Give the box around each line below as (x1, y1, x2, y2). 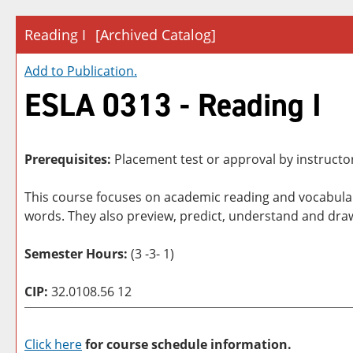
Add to (24, 62, 67, 80)
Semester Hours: (24, 245, 128, 262)
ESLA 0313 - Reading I (24, 84, 321, 126)
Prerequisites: (24, 150, 111, 168)
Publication (67, 62, 134, 80)
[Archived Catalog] (95, 25, 216, 44)
